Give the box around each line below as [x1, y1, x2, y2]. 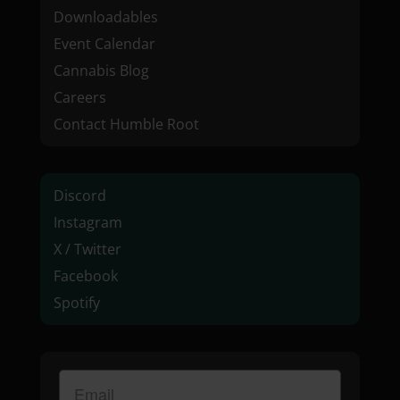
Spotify [53, 293, 100, 312]
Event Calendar [53, 34, 155, 54]
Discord [53, 186, 106, 205]
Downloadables [53, 7, 158, 27]
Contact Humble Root [53, 114, 199, 134]
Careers [53, 87, 106, 107]
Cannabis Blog [53, 61, 149, 80]
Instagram [53, 212, 122, 232]
